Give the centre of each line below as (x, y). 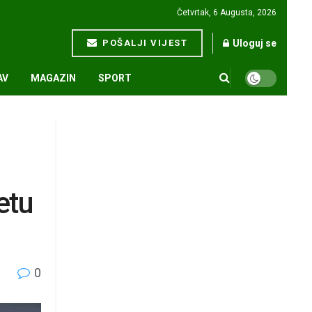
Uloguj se (253, 43)
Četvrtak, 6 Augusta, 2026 (227, 13)
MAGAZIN (53, 78)
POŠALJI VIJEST (143, 43)
